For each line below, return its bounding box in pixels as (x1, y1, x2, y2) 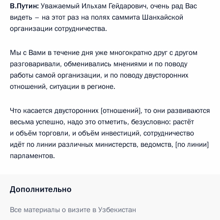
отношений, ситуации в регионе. (10, 82, 115, 92)
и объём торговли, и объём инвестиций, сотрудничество (10, 128, 194, 138)
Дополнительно (10, 184, 72, 195)
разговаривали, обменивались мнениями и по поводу (10, 59, 187, 69)
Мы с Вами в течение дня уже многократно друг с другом (10, 48, 197, 58)
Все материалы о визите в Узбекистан (10, 205, 136, 215)
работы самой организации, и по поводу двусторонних (10, 70, 189, 81)
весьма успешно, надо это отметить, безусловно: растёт (10, 117, 194, 127)
